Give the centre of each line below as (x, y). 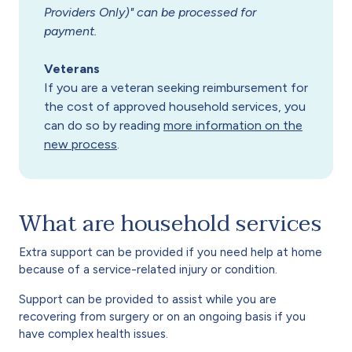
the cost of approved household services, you (175, 106)
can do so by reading (104, 125)
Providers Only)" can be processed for (150, 12)
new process (81, 144)
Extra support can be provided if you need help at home (170, 252)
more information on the (233, 125)
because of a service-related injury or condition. (148, 269)
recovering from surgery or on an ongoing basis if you (162, 316)
